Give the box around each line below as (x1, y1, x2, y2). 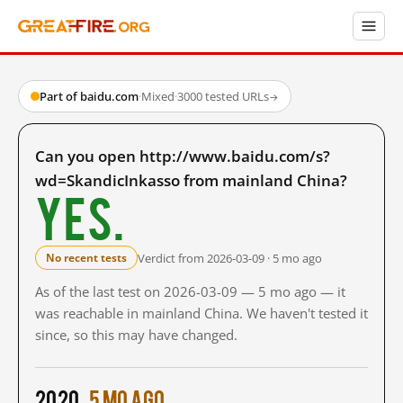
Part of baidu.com (40, 88, 139, 104)
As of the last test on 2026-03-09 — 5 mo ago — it (35, 282, 345, 300)
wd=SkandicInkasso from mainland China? (35, 170, 347, 191)
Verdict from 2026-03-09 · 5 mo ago (138, 249, 322, 266)
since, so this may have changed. (35, 326, 237, 344)
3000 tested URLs (177, 88, 269, 104)
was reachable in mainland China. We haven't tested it (35, 304, 368, 322)
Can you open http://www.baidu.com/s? (35, 146, 330, 166)
